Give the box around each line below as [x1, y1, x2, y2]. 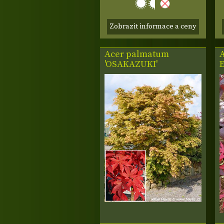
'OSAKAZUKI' [104, 58, 158, 70]
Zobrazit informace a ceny [109, 22, 196, 31]
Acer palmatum [104, 48, 169, 60]
